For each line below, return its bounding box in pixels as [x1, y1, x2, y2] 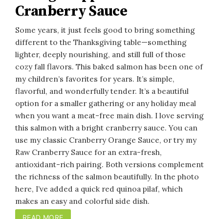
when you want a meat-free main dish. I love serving [15, 110, 204, 120]
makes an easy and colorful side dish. [15, 196, 150, 206]
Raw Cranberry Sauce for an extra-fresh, [15, 147, 162, 157]
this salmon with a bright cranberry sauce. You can [15, 122, 197, 132]
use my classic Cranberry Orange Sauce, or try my [15, 134, 197, 145]
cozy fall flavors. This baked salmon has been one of [15, 61, 203, 71]
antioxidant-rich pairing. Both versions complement [15, 159, 204, 169]
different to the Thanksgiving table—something [15, 37, 187, 47]
